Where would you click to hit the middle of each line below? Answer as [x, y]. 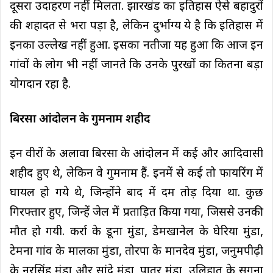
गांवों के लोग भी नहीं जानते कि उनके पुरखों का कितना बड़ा [136, 65]
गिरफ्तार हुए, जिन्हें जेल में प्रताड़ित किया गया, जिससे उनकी [136, 213]
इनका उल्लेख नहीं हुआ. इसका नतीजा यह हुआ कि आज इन [136, 46]
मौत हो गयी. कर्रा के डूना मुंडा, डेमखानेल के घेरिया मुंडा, [136, 232]
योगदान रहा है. [40, 85]
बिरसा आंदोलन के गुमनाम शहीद [80, 119]
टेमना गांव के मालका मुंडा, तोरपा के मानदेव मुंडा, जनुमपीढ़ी [136, 252]
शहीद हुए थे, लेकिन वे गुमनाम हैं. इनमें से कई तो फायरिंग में [136, 174]
